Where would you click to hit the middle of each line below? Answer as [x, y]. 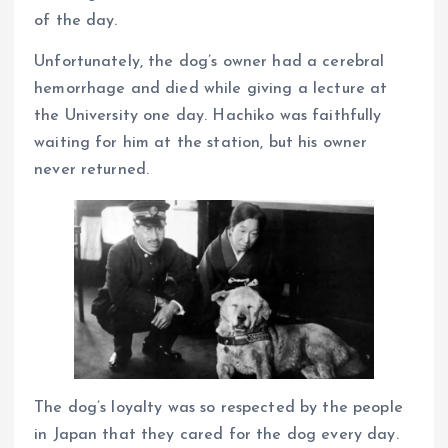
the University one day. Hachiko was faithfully [208, 116]
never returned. [92, 170]
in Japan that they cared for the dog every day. [216, 435]
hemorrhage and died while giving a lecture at [211, 89]
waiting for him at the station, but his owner [201, 143]
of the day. [76, 21]
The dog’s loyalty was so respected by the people [218, 408]
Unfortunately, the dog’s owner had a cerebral [209, 62]
